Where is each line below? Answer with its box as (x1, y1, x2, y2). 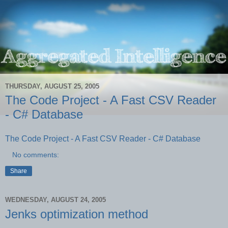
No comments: (12, 150, 60, 159)
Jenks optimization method (5, 207, 148, 221)
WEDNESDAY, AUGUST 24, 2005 (5, 196, 106, 204)
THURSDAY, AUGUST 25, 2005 (5, 82, 99, 90)
